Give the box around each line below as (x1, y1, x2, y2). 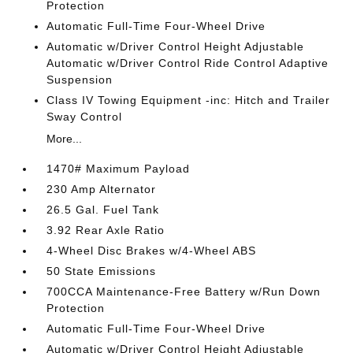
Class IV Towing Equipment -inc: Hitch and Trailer (46, 94, 331, 106)
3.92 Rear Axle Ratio (46, 224, 165, 236)
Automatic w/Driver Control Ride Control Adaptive (46, 57, 329, 69)
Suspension (46, 73, 113, 86)
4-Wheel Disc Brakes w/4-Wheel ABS (46, 244, 257, 257)
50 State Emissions (46, 265, 157, 277)
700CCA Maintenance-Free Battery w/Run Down (46, 285, 321, 298)
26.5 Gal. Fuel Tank (46, 203, 160, 216)
